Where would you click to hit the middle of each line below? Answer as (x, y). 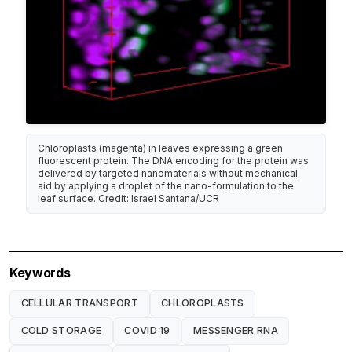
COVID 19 (147, 331)
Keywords (40, 272)
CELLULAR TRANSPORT (79, 303)
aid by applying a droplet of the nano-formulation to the (166, 185)
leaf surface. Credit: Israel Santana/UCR (129, 198)
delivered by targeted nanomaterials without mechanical (168, 173)
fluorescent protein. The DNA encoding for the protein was (174, 160)
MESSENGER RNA (235, 331)
